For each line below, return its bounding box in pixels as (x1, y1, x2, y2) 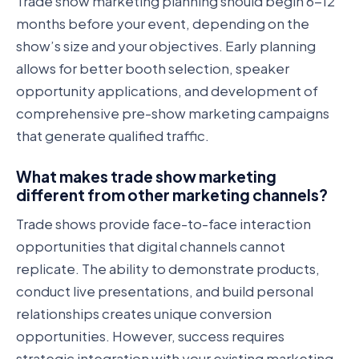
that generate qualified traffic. (16, 126, 209, 144)
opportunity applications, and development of (16, 81, 318, 99)
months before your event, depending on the (16, 14, 309, 32)
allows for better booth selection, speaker (16, 58, 289, 77)
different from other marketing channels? (16, 185, 328, 205)
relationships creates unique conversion (16, 305, 272, 323)
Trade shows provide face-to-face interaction (16, 215, 311, 233)
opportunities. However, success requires (16, 327, 284, 345)
